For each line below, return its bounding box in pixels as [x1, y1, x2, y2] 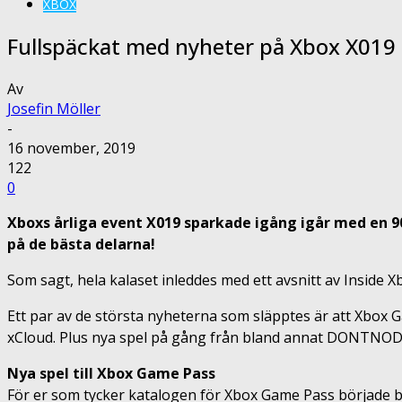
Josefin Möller [7, 98, 100, 118]
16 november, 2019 [7, 137, 135, 158]
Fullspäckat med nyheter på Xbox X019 [7, 31, 396, 61]
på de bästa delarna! [7, 233, 155, 254]
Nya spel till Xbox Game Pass [7, 363, 215, 383]
